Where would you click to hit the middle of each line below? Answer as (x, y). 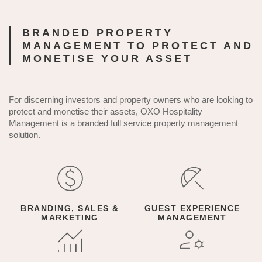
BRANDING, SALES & (70, 208)
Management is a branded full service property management (123, 123)
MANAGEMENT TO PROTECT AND (138, 45)
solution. (25, 135)
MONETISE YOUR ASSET (107, 58)
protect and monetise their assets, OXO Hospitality (106, 111)
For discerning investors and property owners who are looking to (131, 99)
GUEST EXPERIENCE (192, 208)
